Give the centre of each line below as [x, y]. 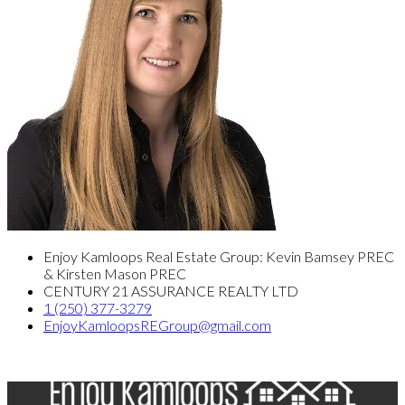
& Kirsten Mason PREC [115, 274]
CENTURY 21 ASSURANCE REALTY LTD [171, 291]
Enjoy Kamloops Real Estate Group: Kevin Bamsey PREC [219, 257]
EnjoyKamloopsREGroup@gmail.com [157, 325]
